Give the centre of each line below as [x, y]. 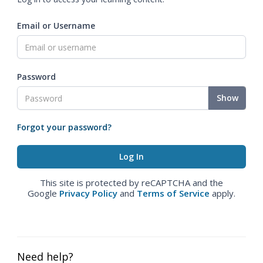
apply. [222, 193]
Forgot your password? [64, 127]
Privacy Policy [88, 193]
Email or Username [56, 26]
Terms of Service [173, 193]
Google [43, 193]
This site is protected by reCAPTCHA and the [131, 183]
